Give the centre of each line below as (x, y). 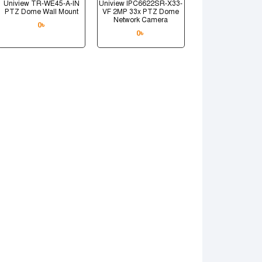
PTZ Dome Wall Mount (42, 11)
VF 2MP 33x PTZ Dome (141, 11)
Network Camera (141, 20)
